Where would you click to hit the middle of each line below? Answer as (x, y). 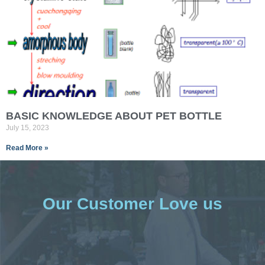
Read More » (27, 148)
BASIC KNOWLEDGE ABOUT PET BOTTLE (114, 116)
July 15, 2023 (28, 127)
